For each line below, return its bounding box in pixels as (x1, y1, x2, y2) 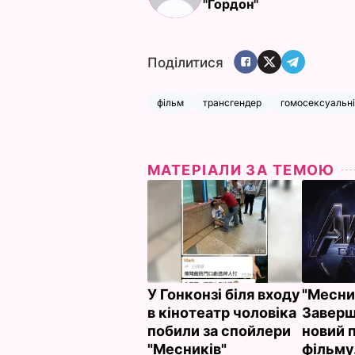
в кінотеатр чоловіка (147, 303, 296, 321)
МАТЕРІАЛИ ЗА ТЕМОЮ (147, 161, 335, 178)
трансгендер (203, 96, 261, 109)
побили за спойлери (147, 322, 291, 339)
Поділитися (147, 55, 223, 71)
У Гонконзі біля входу (147, 285, 300, 303)
